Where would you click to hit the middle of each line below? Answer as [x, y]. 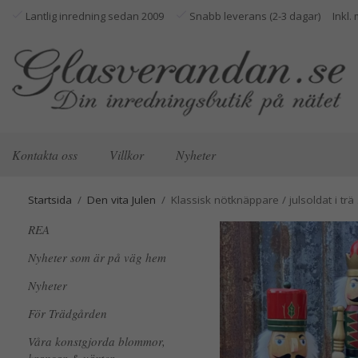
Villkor [127, 154]
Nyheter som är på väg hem [97, 257]
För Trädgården [68, 313]
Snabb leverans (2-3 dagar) [254, 16]
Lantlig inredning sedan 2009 [93, 16]
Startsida [50, 200]
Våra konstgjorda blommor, [97, 341]
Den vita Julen [121, 200]
